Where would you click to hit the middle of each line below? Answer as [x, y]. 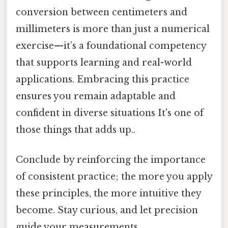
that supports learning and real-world [104, 63]
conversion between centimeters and [102, 12]
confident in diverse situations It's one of [110, 113]
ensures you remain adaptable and [96, 96]
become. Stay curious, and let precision [107, 210]
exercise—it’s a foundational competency [111, 46]
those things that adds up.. [76, 130]
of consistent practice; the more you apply [114, 177]
